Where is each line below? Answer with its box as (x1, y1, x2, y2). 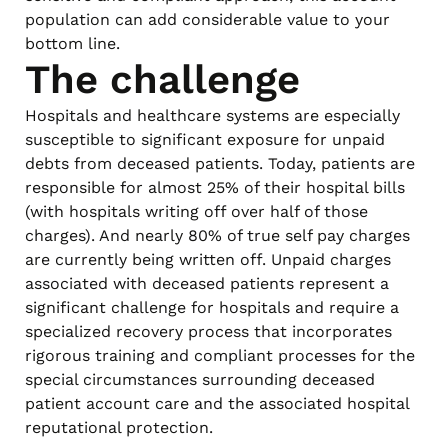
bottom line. (25, 33, 120, 53)
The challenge (25, 55, 300, 103)
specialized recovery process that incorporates (25, 321, 392, 341)
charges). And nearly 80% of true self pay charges (25, 225, 410, 245)
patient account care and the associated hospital (25, 393, 409, 413)
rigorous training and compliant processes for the (25, 345, 415, 365)
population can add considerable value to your (25, 9, 390, 29)
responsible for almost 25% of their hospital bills (25, 177, 405, 197)
